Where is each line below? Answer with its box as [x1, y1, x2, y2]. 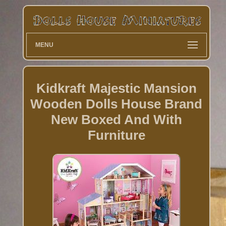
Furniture [87, 127, 145, 143]
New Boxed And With [50, 111, 182, 127]
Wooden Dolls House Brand [30, 96, 203, 111]
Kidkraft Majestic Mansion [36, 80, 197, 96]
